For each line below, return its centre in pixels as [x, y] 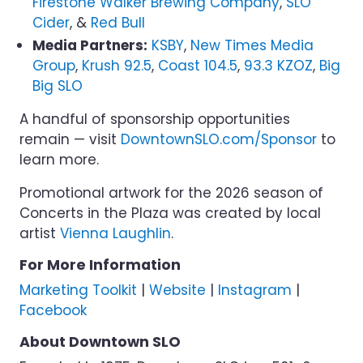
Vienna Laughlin [115, 233]
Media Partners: [90, 45]
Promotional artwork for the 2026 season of [171, 193]
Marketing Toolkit [78, 290]
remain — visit [70, 139]
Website [177, 290]
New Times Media [252, 45]
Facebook [53, 310]
